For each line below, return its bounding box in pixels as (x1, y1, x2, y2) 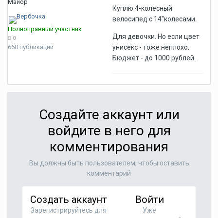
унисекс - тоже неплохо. (112, 43, 189, 51)
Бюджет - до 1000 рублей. (112, 54, 196, 62)
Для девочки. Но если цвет (112, 33, 200, 40)
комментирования (50, 139, 168, 155)
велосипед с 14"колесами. (112, 15, 197, 23)
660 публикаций (8, 43, 54, 51)
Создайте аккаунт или (38, 107, 180, 123)
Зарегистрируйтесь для (30, 206, 107, 214)
